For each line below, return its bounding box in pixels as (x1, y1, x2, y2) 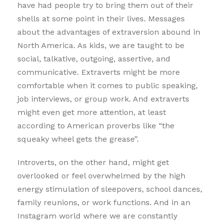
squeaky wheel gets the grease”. (17, 134, 139, 144)
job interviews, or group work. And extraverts (17, 94, 189, 104)
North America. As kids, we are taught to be (17, 40, 184, 50)
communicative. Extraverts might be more (17, 67, 180, 77)
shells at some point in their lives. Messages (17, 13, 185, 23)
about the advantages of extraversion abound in (17, 27, 200, 37)
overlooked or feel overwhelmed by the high (17, 170, 185, 180)
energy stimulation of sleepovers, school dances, (17, 184, 202, 194)
